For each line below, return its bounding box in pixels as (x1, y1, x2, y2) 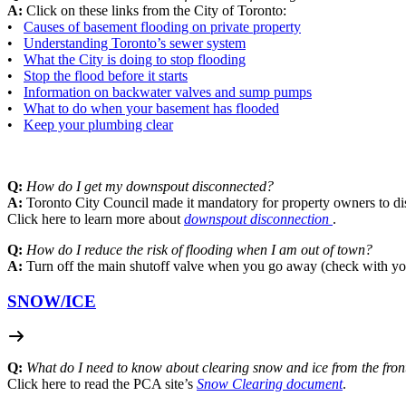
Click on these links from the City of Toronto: (26, 3, 286, 19)
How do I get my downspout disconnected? (26, 179, 274, 195)
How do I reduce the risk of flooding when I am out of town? (26, 242, 372, 258)
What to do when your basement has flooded (24, 101, 279, 117)
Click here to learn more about (7, 211, 180, 227)
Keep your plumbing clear (24, 117, 173, 133)
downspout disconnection (184, 211, 329, 227)
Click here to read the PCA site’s (7, 375, 197, 391)
